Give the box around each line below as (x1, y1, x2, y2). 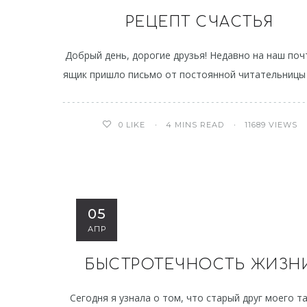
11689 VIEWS (244, 119, 297, 130)
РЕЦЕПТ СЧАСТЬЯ (125, 14, 274, 30)
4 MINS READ (165, 119, 224, 130)
